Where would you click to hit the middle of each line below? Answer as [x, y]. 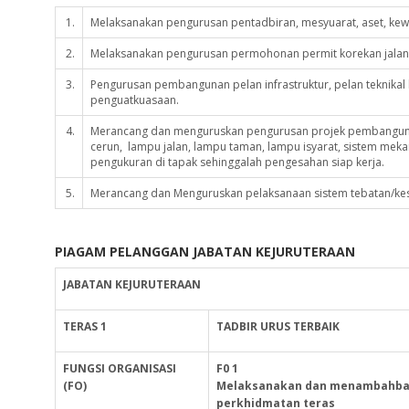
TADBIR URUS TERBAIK [278, 326]
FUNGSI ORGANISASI [120, 368]
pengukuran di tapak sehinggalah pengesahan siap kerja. [237, 162]
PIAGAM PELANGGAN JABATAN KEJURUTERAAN [205, 252]
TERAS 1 [85, 326]
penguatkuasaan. [135, 100]
